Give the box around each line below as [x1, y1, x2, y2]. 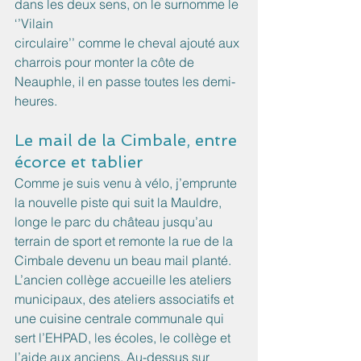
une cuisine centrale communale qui [15, 310, 227, 327]
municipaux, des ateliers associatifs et [15, 291, 237, 308]
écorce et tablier [15, 152, 143, 172]
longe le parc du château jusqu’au [15, 214, 216, 230]
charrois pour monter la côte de [15, 54, 197, 71]
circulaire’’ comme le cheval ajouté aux [15, 35, 243, 52]
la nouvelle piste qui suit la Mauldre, [15, 194, 225, 211]
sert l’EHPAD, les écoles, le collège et [15, 330, 234, 346]
